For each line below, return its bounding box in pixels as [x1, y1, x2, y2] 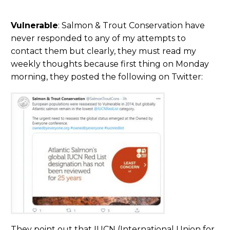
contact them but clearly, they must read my [11, 46, 196, 56]
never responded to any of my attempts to [11, 33, 186, 43]
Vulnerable [11, 20, 58, 30]
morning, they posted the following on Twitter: [11, 71, 203, 82]
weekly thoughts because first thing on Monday [11, 59, 209, 69]
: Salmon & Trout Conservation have [58, 20, 205, 30]
